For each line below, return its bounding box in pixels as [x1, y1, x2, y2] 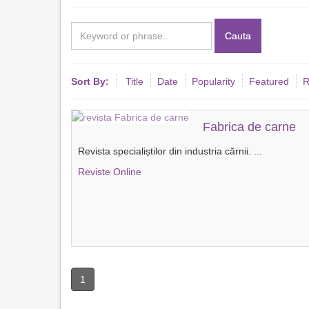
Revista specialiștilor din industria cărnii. [78, 146, 251, 157]
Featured [249, 76, 289, 87]
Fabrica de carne [203, 120, 296, 134]
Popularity [192, 76, 235, 87]
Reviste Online [78, 166, 141, 177]
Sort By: [71, 76, 109, 87]
